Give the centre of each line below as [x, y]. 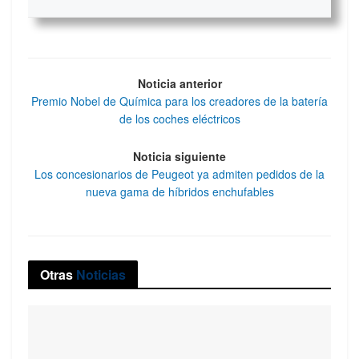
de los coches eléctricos [179, 119]
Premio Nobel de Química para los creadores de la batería [179, 101]
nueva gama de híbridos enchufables [179, 191]
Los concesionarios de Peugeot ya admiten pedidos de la [179, 173]
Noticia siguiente [179, 156]
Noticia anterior [179, 84]
